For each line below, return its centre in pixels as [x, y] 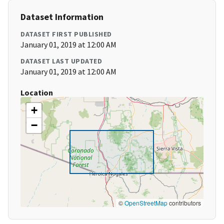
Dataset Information [62, 17]
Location [37, 93]
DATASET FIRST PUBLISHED [66, 34]
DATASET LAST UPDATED [61, 61]
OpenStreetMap [146, 203]
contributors [184, 203]
